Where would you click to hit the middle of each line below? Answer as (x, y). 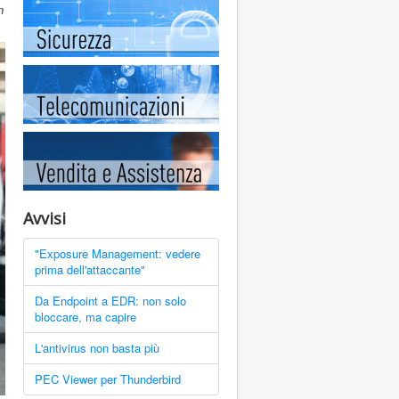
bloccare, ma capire (85, 317)
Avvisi (45, 218)
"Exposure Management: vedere (118, 253)
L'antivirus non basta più (97, 348)
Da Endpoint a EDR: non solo (110, 301)
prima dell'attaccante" (90, 269)
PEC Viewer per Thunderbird (108, 379)
